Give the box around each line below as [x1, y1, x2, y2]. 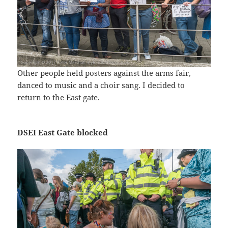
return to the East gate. [17, 92, 100, 103]
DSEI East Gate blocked [17, 127, 108, 138]
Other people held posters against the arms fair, [17, 68, 191, 78]
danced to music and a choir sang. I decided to [17, 80, 185, 91]
